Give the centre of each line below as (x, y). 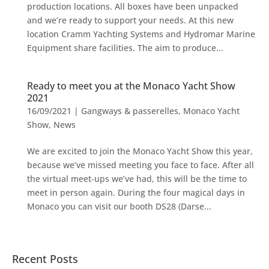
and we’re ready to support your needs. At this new (130, 20)
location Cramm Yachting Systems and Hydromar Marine (141, 34)
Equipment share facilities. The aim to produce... (125, 48)
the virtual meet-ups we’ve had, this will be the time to (137, 179)
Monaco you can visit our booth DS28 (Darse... (119, 206)
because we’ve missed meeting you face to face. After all (140, 165)
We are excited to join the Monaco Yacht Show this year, (140, 151)
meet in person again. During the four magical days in (136, 192)
